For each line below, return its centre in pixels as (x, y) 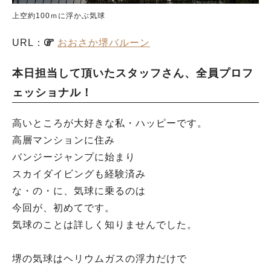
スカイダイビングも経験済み (79, 174)
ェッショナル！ (52, 93)
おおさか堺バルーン (104, 43)
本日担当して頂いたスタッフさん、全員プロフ (133, 73)
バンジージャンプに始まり (74, 157)
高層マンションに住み (64, 140)
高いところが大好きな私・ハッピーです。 (110, 123)
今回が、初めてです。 (64, 208)
